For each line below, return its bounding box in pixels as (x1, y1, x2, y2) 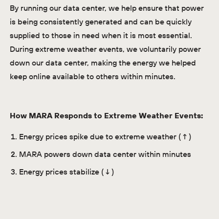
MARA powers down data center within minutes (19, 149, 191, 159)
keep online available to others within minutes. (9, 71, 179, 82)
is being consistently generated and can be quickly (9, 17, 192, 27)
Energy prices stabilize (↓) (19, 167, 114, 177)
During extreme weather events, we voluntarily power (9, 44, 201, 54)
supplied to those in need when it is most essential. (9, 30, 192, 41)
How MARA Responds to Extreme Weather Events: (9, 110, 203, 121)
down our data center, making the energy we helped (9, 58, 196, 68)
